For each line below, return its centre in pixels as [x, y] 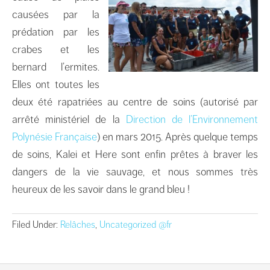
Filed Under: [36, 224]
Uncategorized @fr [136, 224]
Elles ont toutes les [56, 84]
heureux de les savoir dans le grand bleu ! [101, 189]
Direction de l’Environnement [192, 119]
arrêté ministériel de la [69, 119]
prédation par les [56, 32]
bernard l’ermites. [56, 67]
